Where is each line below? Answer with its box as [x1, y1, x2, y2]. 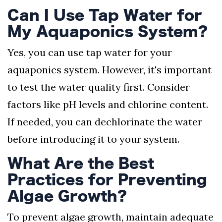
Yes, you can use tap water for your [7, 46, 172, 59]
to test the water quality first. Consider [7, 81, 190, 94]
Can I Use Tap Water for [7, 8, 202, 22]
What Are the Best [7, 156, 154, 170]
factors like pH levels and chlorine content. [7, 98, 208, 111]
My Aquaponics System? [7, 24, 208, 39]
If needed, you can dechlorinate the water [7, 115, 202, 128]
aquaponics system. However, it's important [7, 63, 212, 76]
